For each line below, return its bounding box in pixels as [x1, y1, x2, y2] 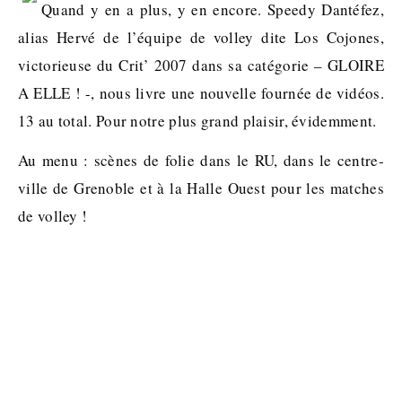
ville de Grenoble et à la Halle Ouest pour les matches [18, 178, 384, 198]
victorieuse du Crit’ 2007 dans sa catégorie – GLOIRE [18, 55, 384, 75]
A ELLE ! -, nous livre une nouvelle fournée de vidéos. [18, 83, 384, 103]
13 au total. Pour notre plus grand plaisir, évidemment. [18, 110, 377, 131]
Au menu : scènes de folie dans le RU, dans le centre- [18, 150, 384, 170]
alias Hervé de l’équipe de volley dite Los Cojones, [18, 27, 384, 48]
